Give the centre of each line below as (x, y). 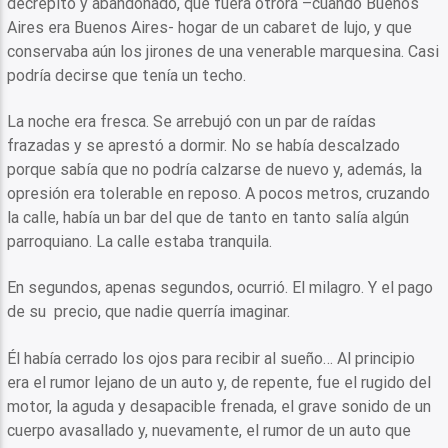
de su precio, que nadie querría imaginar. (149, 312)
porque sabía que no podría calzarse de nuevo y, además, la (215, 169)
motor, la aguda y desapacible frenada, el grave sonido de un (219, 406)
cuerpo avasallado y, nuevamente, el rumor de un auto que (209, 430)
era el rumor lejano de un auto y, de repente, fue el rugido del (219, 382)
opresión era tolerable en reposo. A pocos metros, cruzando (219, 193)
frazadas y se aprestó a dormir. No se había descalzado (204, 145)
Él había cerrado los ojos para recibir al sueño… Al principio (211, 358)
